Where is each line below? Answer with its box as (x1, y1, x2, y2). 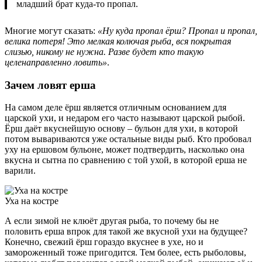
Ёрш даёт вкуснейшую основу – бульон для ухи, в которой (5, 123, 238, 134)
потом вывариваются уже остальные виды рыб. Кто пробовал (5, 134, 251, 144)
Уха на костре (5, 196, 58, 206)
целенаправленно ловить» (5, 57, 107, 67)
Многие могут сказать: (5, 25, 98, 36)
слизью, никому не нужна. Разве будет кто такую (5, 46, 204, 57)
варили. (5, 166, 36, 176)
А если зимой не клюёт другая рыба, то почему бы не (5, 216, 219, 226)
